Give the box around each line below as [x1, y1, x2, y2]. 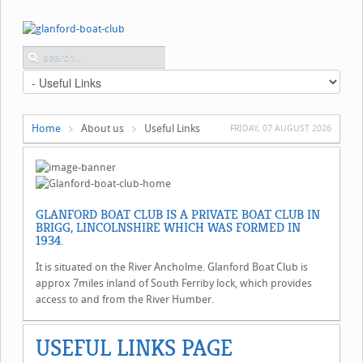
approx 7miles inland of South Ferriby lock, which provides [36, 276, 312, 289]
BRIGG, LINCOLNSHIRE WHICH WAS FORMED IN [36, 219, 301, 236]
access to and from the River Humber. [36, 293, 214, 305]
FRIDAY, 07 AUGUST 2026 [230, 122, 331, 134]
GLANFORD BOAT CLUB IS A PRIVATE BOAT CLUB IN [36, 206, 320, 223]
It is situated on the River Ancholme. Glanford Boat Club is [36, 260, 308, 273]
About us [81, 122, 124, 135]
